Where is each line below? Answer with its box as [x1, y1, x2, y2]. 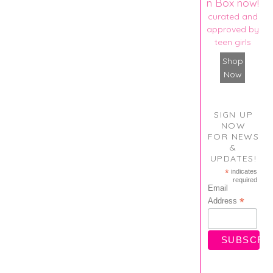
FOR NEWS [207, 130, 260, 142]
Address [207, 196, 239, 205]
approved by [206, 23, 259, 35]
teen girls [214, 36, 251, 48]
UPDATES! [210, 152, 257, 164]
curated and [207, 10, 258, 22]
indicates [229, 167, 258, 175]
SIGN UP [214, 108, 253, 120]
